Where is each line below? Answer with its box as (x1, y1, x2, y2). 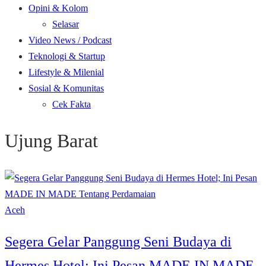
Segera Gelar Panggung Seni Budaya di (5, 233, 232, 249)
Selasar (52, 19, 79, 29)
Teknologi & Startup (28, 51, 105, 61)
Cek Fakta (52, 99, 91, 109)
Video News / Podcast (28, 35, 112, 45)
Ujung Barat (5, 130, 98, 152)
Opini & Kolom (28, 3, 88, 13)
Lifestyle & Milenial (28, 67, 104, 77)
